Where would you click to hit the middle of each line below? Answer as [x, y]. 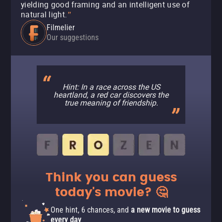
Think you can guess [111, 178]
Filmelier [61, 28]
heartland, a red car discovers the [111, 95]
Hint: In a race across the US [111, 87]
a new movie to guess [166, 210]
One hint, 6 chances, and [91, 210]
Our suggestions [73, 37]
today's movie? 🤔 [111, 193]
